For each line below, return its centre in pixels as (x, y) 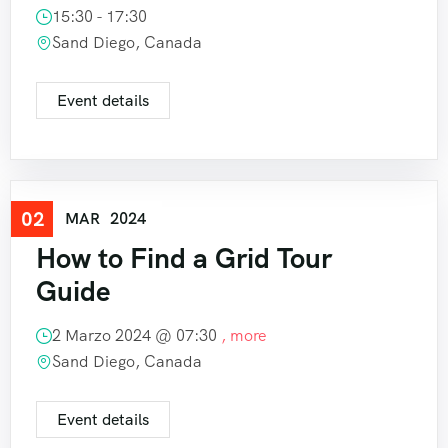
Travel (68, 217)
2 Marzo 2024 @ (114, 336)
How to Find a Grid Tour (184, 258)
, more (244, 336)
